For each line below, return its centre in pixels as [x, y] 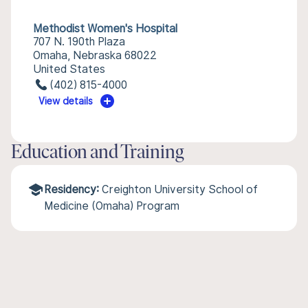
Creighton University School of [180, 189]
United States [69, 69]
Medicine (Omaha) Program [112, 206]
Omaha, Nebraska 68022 [95, 55]
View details [66, 101]
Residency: [71, 189]
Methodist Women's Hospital [105, 29]
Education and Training [98, 153]
